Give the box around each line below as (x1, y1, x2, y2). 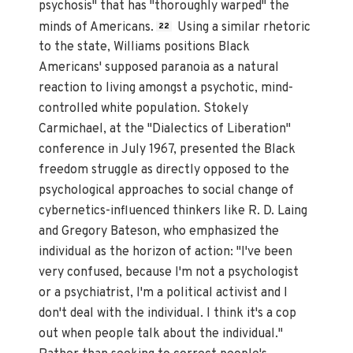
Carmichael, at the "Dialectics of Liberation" (39, 121, 292, 138)
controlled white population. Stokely (39, 101, 249, 117)
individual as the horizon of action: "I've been (39, 244, 293, 261)
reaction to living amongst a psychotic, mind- (39, 80, 294, 97)
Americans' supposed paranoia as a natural (39, 60, 280, 76)
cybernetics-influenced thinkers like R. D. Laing (39, 203, 308, 220)
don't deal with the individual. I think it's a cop (39, 306, 297, 322)
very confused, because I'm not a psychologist (39, 265, 299, 281)
